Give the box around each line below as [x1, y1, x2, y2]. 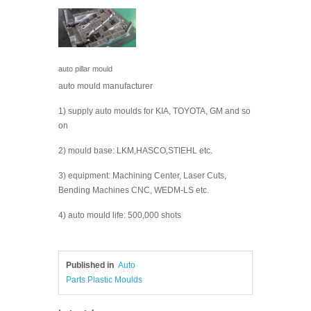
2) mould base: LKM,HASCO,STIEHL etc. [58, 146, 212, 155]
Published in [66, 260, 114, 270]
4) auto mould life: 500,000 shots [58, 210, 181, 220]
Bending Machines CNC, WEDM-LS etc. [58, 185, 209, 195]
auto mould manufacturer [58, 81, 153, 91]
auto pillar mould [58, 65, 112, 73]
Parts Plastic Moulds [66, 275, 142, 285]
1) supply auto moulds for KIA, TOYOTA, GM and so [58, 106, 251, 116]
